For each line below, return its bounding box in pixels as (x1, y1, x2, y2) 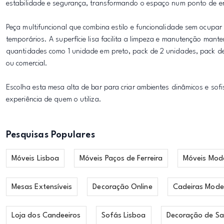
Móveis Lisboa (11, 155, 59, 162)
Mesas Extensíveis (11, 183, 72, 191)
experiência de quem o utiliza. (6, 96, 101, 103)
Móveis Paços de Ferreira (79, 155, 162, 162)
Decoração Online (92, 183, 152, 191)
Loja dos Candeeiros (11, 212, 81, 219)
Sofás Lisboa (101, 212, 146, 219)
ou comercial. (6, 60, 48, 67)
